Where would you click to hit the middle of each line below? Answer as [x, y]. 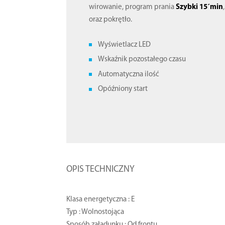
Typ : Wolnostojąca [95, 212]
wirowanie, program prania [133, 7]
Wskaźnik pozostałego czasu [142, 60]
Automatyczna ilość [129, 74]
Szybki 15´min [200, 7]
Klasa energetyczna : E [101, 199]
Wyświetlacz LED [125, 45]
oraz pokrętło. [111, 20]
